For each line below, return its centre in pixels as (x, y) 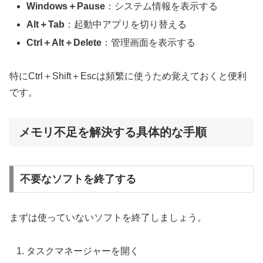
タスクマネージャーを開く (83, 251)
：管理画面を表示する (149, 43)
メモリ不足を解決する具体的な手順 (113, 132)
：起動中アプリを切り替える (126, 25)
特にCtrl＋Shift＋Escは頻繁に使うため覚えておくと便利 (128, 76)
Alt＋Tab (46, 25)
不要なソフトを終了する (78, 179)
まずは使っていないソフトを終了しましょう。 (108, 218)
